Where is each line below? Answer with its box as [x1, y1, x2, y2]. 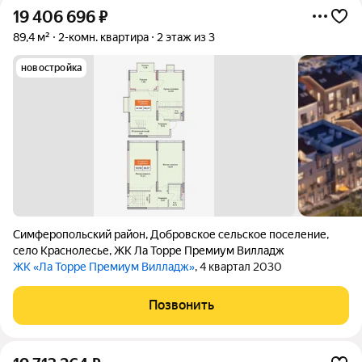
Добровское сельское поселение [150, 228, 326, 241]
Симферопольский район [13, 228, 145, 241]
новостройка [21, 62, 82, 74]
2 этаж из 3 [157, 31, 215, 44]
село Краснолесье [13, 244, 109, 257]
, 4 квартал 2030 [195, 260, 282, 273]
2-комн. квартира [58, 31, 149, 44]
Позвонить [148, 297, 214, 313]
